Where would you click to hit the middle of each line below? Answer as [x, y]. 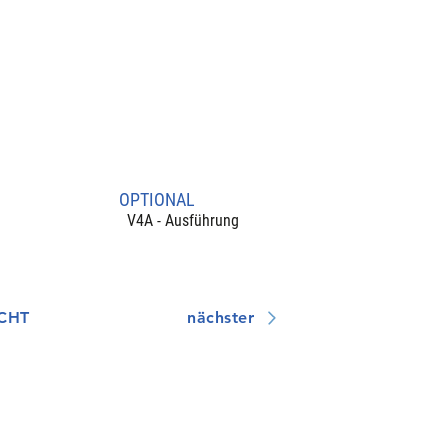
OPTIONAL [156, 200]
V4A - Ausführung [178, 220]
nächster [221, 318]
